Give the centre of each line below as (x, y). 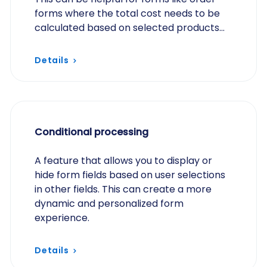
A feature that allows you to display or (124, 161)
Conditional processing (92, 132)
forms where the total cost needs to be (128, 13)
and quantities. (69, 42)
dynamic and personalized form (109, 204)
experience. (62, 218)
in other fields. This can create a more (123, 189)
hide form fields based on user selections (130, 175)
